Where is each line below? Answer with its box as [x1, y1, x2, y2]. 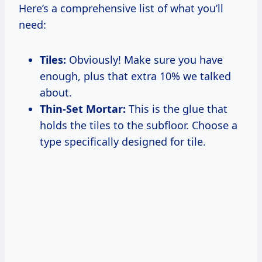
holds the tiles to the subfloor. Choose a [40, 118, 237, 132]
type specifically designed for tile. [40, 134, 206, 149]
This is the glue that [126, 101, 227, 116]
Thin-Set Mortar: [40, 101, 126, 116]
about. [40, 85, 72, 99]
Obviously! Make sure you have [66, 52, 223, 67]
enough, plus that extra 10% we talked [40, 68, 231, 83]
